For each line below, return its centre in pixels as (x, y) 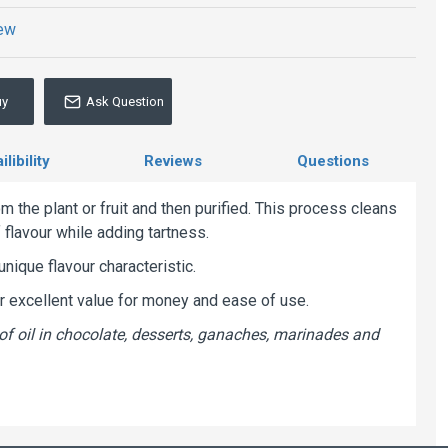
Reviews (173, 161)
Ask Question (124, 101)
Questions (332, 161)
